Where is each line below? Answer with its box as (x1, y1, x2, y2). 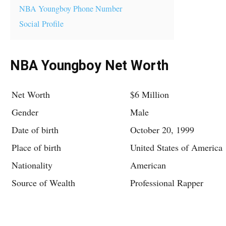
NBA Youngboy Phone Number (19, 3, 122, 14)
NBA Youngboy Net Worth (10, 58, 168, 74)
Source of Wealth (12, 177, 75, 189)
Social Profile (19, 18, 64, 29)
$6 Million (130, 88, 169, 100)
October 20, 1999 (130, 124, 194, 136)
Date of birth (12, 124, 59, 136)
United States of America (130, 141, 222, 153)
